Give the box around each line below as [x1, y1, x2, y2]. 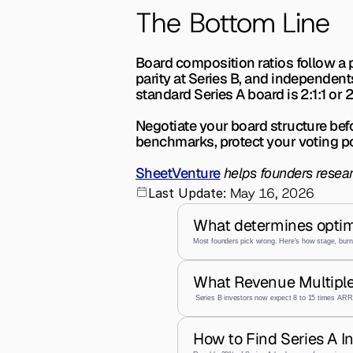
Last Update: [148, 184, 226, 201]
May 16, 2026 [230, 184, 314, 202]
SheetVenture [136, 164, 221, 182]
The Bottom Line [136, 4, 331, 41]
